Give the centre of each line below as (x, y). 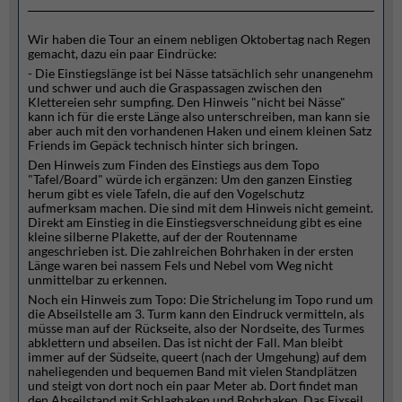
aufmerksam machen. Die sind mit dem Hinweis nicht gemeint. (201, 208)
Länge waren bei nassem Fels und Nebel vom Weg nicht (180, 265)
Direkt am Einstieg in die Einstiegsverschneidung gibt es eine (195, 222)
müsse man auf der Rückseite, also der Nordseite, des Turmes (196, 328)
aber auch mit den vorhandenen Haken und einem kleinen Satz (200, 131)
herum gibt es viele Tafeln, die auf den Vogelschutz (166, 193)
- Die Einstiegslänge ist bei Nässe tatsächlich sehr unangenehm (201, 73)
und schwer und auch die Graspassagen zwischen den (175, 87)
